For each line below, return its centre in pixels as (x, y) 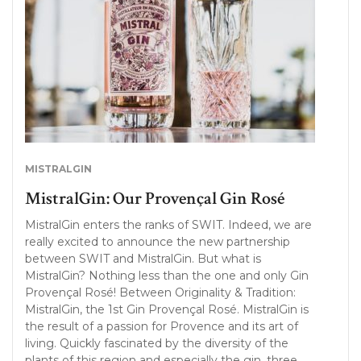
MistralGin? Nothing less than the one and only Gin (167, 276)
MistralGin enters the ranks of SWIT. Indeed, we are (168, 225)
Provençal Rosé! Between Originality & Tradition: (160, 293)
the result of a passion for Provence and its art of (162, 326)
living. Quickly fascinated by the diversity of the (157, 343)
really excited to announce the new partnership (158, 242)
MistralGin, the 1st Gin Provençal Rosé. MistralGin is (167, 309)
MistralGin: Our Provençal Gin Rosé (155, 199)
